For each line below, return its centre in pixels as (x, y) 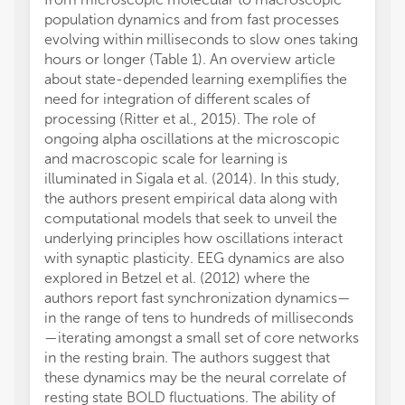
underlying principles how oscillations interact (193, 238)
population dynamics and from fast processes (192, 19)
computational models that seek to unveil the (191, 218)
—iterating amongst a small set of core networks (202, 338)
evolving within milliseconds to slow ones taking (201, 39)
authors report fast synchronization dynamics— (198, 298)
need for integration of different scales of (177, 99)
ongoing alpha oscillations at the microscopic (192, 139)
